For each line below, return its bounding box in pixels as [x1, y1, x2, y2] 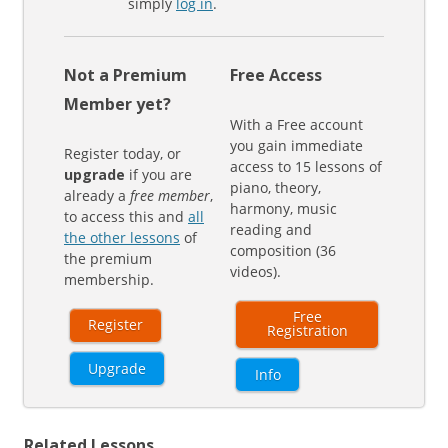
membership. [64, 270, 154, 290]
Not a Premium [64, 64, 187, 87]
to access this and [64, 207, 188, 227]
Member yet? [64, 93, 171, 116]
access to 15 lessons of [230, 157, 383, 177]
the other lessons [64, 228, 180, 248]
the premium [64, 249, 152, 269]
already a [64, 186, 130, 206]
